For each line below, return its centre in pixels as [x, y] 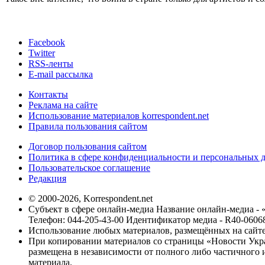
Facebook [47, 43]
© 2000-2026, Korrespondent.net [91, 199]
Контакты [48, 95]
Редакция [47, 179]
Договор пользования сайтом [88, 147]
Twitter [42, 53]
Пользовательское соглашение [89, 168]
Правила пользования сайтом [88, 127]
